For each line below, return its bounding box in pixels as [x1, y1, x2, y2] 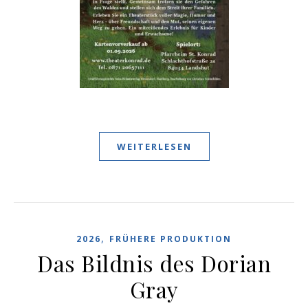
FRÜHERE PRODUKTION [109, 233, 232, 245]
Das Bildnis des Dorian [37, 248, 271, 278]
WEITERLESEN [116, 140, 192, 153]
